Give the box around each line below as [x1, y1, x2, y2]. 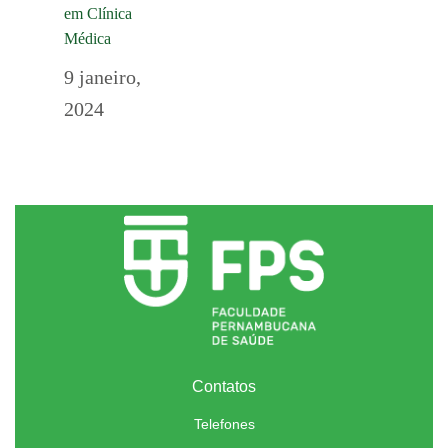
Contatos [192, 378, 256, 396]
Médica [64, 30, 111, 48]
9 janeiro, [64, 66, 141, 89]
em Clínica [64, 5, 132, 23]
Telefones [193, 416, 255, 433]
